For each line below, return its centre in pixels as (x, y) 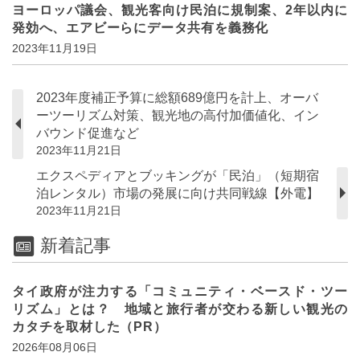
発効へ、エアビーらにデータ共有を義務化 (141, 27)
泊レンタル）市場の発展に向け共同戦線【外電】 (178, 193)
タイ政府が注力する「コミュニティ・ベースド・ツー (180, 292)
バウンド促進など (88, 133)
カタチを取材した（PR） (90, 327)
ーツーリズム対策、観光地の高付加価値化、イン (178, 115)
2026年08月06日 (55, 348)
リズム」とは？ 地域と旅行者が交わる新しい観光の (180, 309)
